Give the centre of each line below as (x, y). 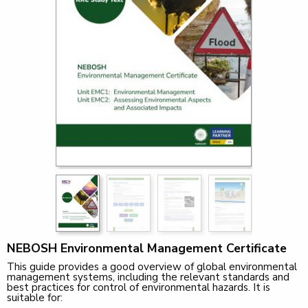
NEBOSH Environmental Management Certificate (147, 249)
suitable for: (35, 298)
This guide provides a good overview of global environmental (152, 267)
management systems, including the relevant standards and (148, 277)
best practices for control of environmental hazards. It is (139, 288)
